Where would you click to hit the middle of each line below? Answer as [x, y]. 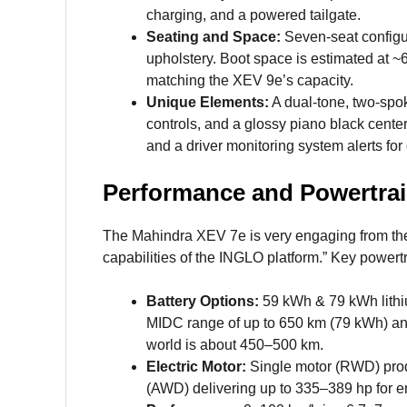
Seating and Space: [213, 37]
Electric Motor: [198, 367]
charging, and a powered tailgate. [253, 15]
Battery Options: [203, 302]
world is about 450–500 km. [235, 345]
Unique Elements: [208, 103]
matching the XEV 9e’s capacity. [250, 81]
